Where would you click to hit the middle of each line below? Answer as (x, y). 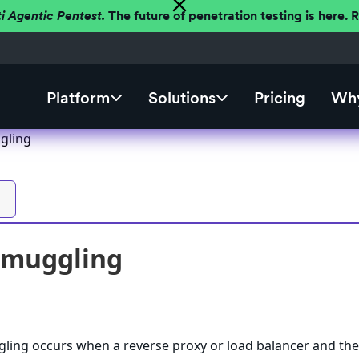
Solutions (182, 98)
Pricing (279, 98)
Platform (78, 98)
